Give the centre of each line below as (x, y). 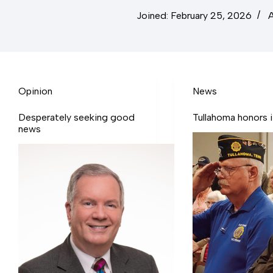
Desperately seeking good (76, 117)
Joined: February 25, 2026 (194, 15)
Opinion (35, 91)
